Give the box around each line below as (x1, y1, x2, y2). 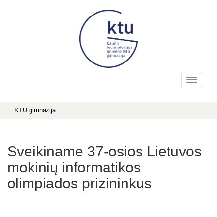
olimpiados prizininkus (7, 175, 152, 191)
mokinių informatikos (7, 159, 141, 175)
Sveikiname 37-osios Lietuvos (7, 143, 201, 159)
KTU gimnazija (15, 107, 56, 114)
